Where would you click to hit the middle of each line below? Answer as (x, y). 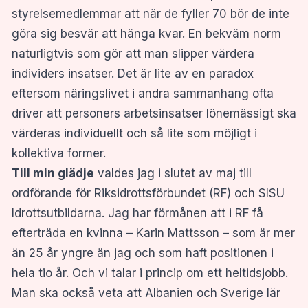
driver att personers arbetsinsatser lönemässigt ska (154, 113)
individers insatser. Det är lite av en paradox (133, 73)
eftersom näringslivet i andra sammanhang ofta (143, 93)
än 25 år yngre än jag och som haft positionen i (143, 253)
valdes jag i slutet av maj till (173, 173)
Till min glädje (53, 173)
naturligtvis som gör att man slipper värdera (133, 53)
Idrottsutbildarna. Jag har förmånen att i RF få (137, 213)
